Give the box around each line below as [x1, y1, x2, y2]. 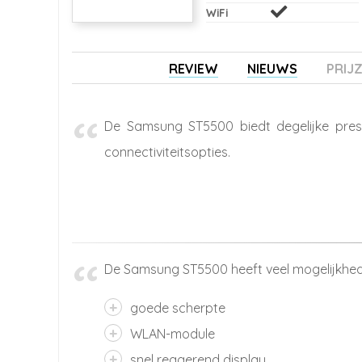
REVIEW [169, 60, 218, 77]
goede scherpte [130, 299, 225, 316]
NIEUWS [247, 60, 297, 77]
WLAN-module [130, 325, 215, 342]
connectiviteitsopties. [104, 143, 230, 160]
